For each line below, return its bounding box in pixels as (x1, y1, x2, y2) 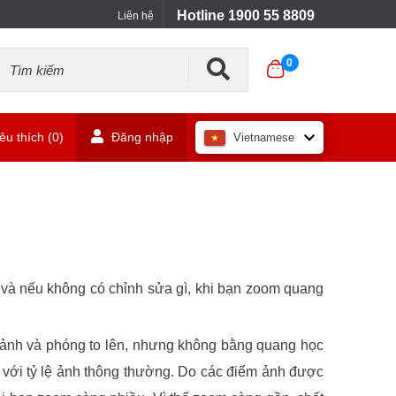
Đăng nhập (108, 130, 173, 144)
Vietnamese (233, 131, 295, 144)
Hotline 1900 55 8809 (177, 8, 315, 23)
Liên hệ (118, 10, 154, 22)
